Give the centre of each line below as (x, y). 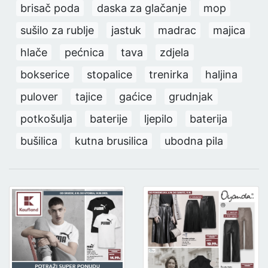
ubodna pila (194, 141)
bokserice (45, 74)
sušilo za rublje (57, 30)
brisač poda (50, 8)
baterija (209, 118)
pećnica (84, 52)
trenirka (168, 74)
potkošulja (47, 118)
